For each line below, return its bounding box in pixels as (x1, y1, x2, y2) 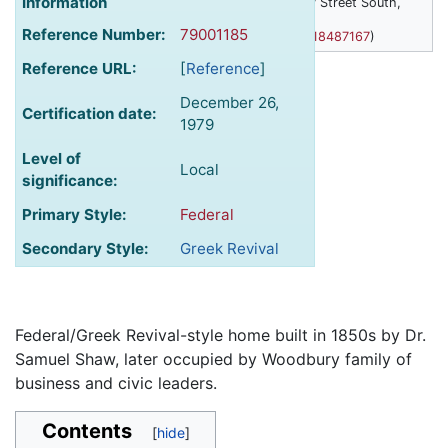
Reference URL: (22, 59, 137, 79)
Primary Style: (22, 205, 127, 225)
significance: (22, 171, 118, 191)
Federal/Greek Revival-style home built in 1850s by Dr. (15, 325, 426, 346)
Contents (41, 419, 132, 444)
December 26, (180, 93, 279, 113)
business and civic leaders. (15, 373, 217, 394)
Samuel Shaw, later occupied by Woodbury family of (15, 349, 412, 370)
